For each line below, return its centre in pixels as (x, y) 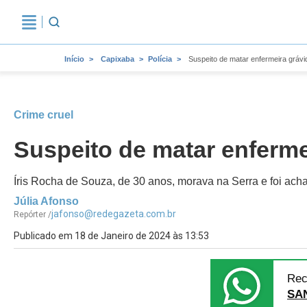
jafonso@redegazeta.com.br (114, 214)
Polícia (160, 59)
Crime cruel (44, 115)
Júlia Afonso (46, 201)
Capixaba (118, 59)
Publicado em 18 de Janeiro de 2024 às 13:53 (111, 236)
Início (74, 59)
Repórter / (33, 214)
